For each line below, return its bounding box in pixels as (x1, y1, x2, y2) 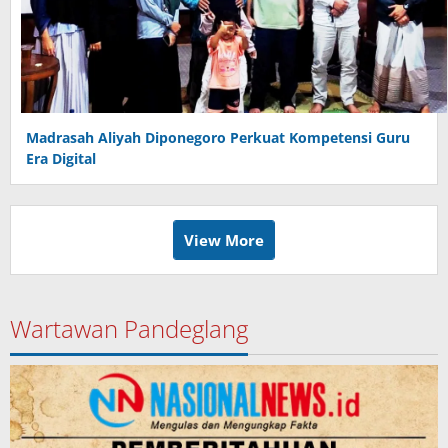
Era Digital (26, 149, 96, 169)
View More (184, 230, 264, 251)
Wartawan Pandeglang (10, 312, 248, 346)
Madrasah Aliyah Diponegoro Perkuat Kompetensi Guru (26, 128, 410, 148)
